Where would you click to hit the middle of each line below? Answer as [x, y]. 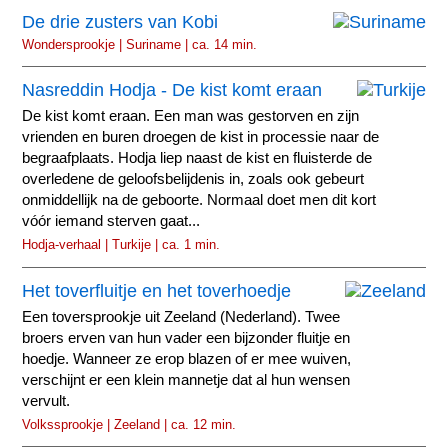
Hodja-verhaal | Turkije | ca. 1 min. [121, 245]
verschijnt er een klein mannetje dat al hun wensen [186, 379]
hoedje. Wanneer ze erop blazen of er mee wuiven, [187, 358]
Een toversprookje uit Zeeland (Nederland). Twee [181, 316]
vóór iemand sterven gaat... [111, 221]
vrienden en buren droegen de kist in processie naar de [201, 137]
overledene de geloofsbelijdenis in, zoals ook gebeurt [193, 179]
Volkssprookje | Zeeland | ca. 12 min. [129, 424]
